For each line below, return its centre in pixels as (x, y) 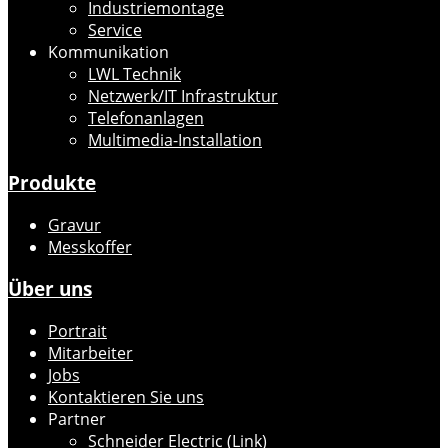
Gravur (74, 224)
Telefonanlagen (146, 118)
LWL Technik (134, 74)
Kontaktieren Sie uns (126, 397)
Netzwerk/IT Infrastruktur (183, 96)
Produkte (52, 182)
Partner (77, 419)
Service (115, 30)
